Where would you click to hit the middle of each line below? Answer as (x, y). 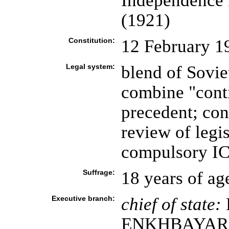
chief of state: (171, 204)
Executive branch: (83, 198)
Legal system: (90, 66)
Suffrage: (99, 172)
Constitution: (91, 40)
